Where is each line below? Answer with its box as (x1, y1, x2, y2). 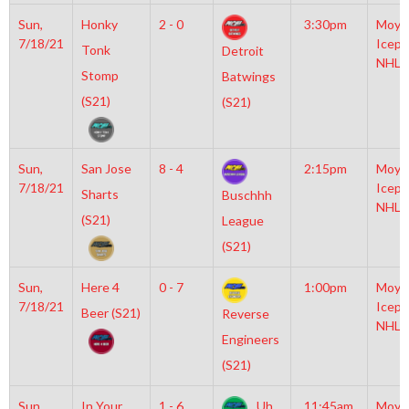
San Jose (80, 161, 131, 176)
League (221, 213, 264, 229)
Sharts (80, 186, 119, 202)
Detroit (221, 43, 264, 59)
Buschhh (221, 187, 272, 204)
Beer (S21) (80, 305, 141, 320)
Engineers (221, 331, 279, 348)
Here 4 (80, 279, 120, 295)
